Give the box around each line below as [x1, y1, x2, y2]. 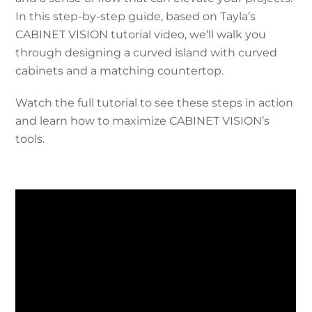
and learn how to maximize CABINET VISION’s [15, 114, 270, 127]
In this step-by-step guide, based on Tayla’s [15, 9, 256, 23]
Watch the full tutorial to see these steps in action [15, 95, 294, 109]
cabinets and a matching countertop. [15, 63, 224, 77]
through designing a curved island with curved [15, 45, 278, 59]
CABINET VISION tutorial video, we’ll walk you [15, 27, 267, 41]
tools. [15, 132, 45, 146]
